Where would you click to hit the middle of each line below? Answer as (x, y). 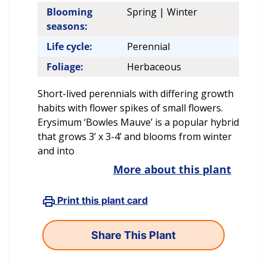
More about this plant (172, 170)
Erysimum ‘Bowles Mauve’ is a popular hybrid (138, 122)
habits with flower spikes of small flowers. (130, 108)
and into (56, 151)
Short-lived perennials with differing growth (136, 94)
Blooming (69, 12)
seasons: (67, 27)
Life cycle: (69, 47)
